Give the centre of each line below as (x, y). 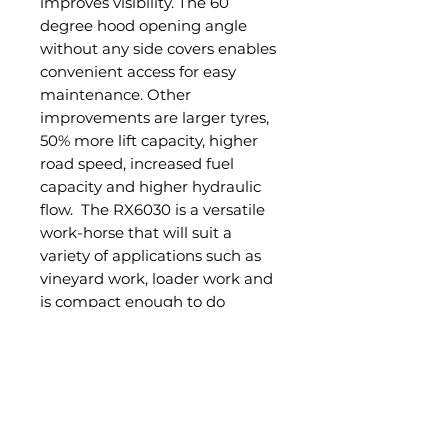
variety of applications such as (150, 255)
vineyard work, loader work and (156, 278)
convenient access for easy (138, 71)
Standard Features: (117, 393)
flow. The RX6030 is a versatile (152, 209)
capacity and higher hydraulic (150, 186)
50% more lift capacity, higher (149, 140)
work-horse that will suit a (136, 232)
